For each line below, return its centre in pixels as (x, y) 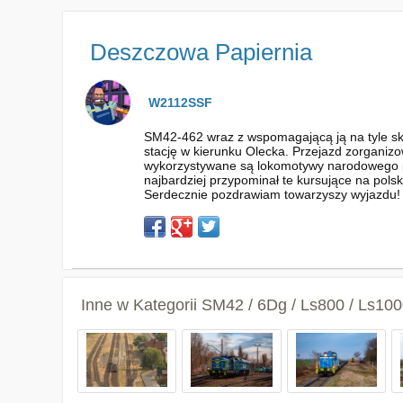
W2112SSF (180, 103)
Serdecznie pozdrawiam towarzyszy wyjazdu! (272, 194)
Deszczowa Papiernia (201, 52)
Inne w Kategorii (141, 305)
